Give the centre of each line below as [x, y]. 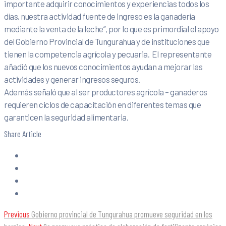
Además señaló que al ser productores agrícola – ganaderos [106, 92]
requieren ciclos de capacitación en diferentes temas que [102, 105]
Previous [17, 214]
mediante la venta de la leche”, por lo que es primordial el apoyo [111, 29]
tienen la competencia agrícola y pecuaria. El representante [108, 54]
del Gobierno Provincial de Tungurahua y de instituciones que [107, 42]
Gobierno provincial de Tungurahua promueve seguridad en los [122, 214]
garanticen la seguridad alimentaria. [66, 117]
